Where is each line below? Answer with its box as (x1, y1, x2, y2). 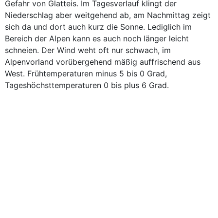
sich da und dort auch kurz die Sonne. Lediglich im (5, 22, 192, 32)
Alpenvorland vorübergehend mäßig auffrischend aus (5, 57, 200, 67)
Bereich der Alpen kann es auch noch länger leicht (5, 34, 189, 43)
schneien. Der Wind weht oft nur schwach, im (5, 45, 171, 55)
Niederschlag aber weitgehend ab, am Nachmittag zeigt (5, 10, 211, 20)
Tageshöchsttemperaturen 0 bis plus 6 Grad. (5, 80, 169, 90)
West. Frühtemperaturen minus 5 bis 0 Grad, (5, 69, 167, 78)
